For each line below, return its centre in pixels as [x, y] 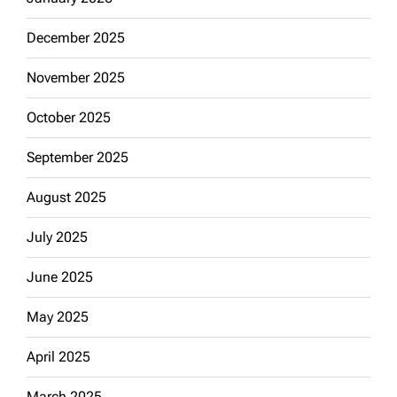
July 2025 [57, 237]
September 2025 [78, 157]
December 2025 [76, 37]
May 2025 [58, 316]
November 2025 [76, 77]
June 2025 [60, 276]
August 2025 [66, 197]
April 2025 [58, 356]
